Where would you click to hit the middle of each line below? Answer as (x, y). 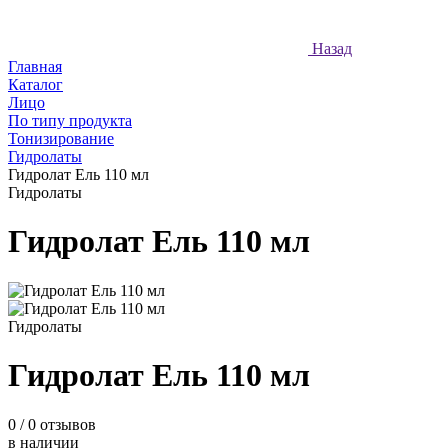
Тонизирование (61, 138)
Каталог (35, 84)
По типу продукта (70, 120)
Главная (35, 66)
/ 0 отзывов (56, 424)
